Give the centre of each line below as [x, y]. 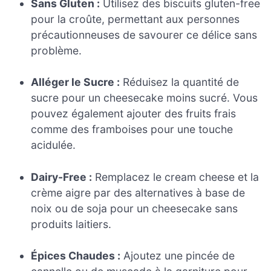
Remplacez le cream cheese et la [176, 177]
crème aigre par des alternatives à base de [138, 192]
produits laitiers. [71, 224]
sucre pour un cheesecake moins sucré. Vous [145, 98]
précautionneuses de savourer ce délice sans [144, 34]
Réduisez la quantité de [180, 82]
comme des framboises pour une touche [132, 129]
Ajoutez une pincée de [178, 256]
